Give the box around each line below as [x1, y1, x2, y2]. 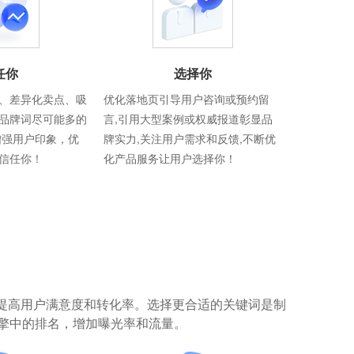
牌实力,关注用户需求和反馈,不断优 [103, 130, 276, 146]
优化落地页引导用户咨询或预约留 [103, 90, 269, 107]
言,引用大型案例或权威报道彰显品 [103, 110, 273, 126]
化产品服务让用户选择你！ [103, 149, 236, 166]
